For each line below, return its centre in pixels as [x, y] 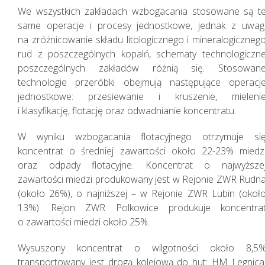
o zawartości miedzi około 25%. [84, 222]
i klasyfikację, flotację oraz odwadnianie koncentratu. [127, 110]
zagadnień [62, 180]
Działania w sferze [91, 160]
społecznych [70, 199]
